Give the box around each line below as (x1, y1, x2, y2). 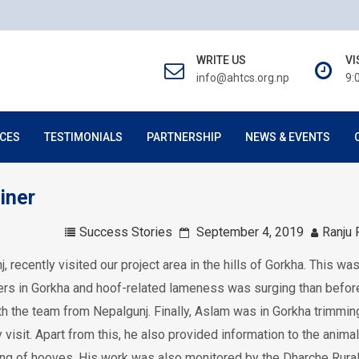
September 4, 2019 (196, 224, 304, 240)
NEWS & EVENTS (245, 131, 330, 143)
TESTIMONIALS (44, 131, 123, 143)
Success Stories (79, 224, 172, 240)
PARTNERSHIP (147, 131, 221, 143)
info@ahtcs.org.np (196, 71, 289, 84)
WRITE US (196, 54, 246, 67)
